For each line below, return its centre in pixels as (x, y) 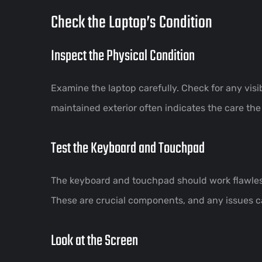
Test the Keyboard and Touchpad (128, 148)
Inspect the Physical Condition (123, 56)
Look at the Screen (94, 241)
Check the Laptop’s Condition (132, 23)
